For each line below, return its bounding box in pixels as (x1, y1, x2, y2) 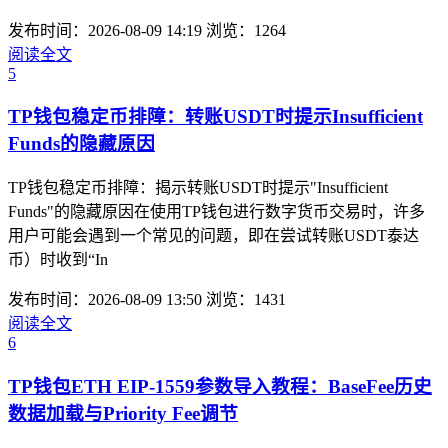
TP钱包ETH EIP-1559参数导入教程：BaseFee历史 (8, 375, 432, 397)
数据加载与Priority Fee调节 (8, 402, 238, 424)
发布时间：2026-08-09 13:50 (8, 291, 202, 308)
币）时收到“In (8, 251, 108, 268)
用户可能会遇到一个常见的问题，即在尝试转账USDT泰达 (8, 227, 419, 244)
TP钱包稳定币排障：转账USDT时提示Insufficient (8, 106, 423, 128)
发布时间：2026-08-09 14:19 (8, 21, 202, 39)
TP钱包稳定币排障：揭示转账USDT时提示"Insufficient (8, 179, 388, 196)
